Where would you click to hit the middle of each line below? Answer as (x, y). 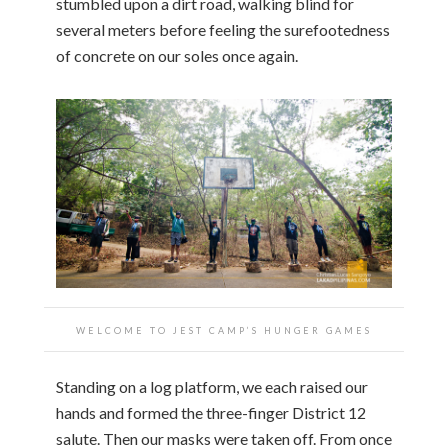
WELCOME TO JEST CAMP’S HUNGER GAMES (224, 330)
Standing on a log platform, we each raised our (212, 386)
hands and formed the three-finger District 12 (211, 412)
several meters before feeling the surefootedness (223, 29)
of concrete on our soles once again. (177, 55)
